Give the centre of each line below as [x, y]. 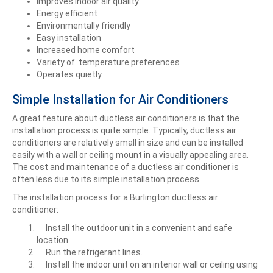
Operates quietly [69, 74]
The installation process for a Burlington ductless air [115, 197]
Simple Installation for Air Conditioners [120, 99]
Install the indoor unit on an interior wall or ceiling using [147, 264]
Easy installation [69, 37]
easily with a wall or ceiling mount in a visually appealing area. [130, 154]
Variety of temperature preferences [108, 62]
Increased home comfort [86, 50]
